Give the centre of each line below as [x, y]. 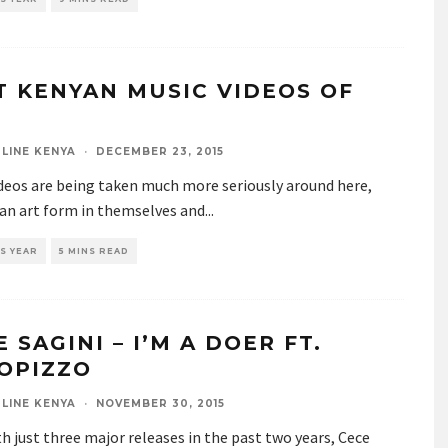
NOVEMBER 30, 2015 [160, 403]
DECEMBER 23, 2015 [160, 151]
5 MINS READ [94, 251]
